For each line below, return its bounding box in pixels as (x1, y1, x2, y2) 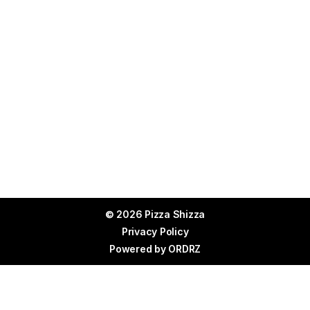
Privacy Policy (121, 226, 189, 237)
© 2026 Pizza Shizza (104, 208, 206, 220)
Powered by (109, 243, 169, 255)
